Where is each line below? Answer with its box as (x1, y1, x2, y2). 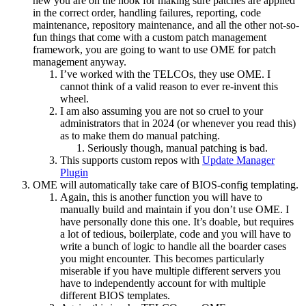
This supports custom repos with (60, 154, 202, 166)
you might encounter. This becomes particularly (60, 252, 264, 264)
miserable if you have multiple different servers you (60, 264, 281, 277)
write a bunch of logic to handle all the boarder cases (60, 240, 286, 252)
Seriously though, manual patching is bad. (87, 141, 268, 154)
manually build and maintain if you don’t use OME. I (60, 203, 289, 215)
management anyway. (33, 55, 126, 68)
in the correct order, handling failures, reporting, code (33, 6, 261, 18)
